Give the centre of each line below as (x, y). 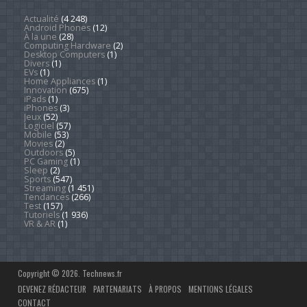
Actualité (41, 19)
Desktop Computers (64, 54)
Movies (38, 143)
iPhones (40, 108)
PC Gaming (46, 161)
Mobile (38, 134)
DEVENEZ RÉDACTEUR (52, 289)
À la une (40, 36)
